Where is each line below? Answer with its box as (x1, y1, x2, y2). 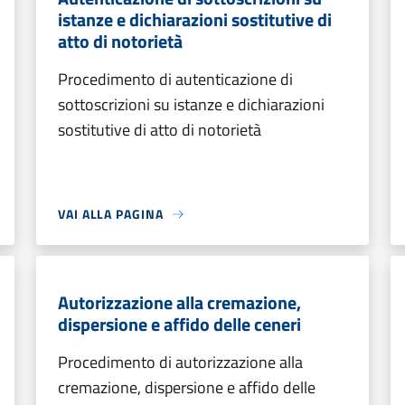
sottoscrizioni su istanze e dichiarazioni (58, 92, 325, 117)
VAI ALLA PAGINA (58, 204, 164, 223)
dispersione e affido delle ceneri (58, 310, 301, 338)
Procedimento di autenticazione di (58, 67, 293, 91)
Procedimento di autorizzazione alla (58, 350, 303, 374)
